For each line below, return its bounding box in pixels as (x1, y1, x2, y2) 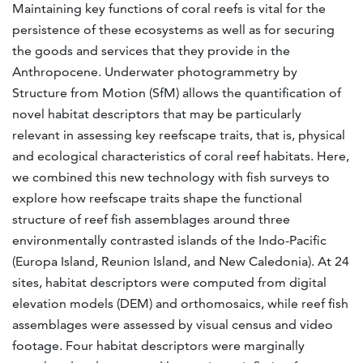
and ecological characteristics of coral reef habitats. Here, (12, 148, 349, 164)
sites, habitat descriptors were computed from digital (12, 275, 327, 291)
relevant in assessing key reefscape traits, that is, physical (12, 127, 345, 143)
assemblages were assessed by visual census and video (12, 317, 333, 333)
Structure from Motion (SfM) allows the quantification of (12, 85, 341, 101)
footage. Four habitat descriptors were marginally (12, 338, 305, 354)
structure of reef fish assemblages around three (12, 211, 290, 228)
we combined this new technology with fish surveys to (12, 169, 330, 186)
